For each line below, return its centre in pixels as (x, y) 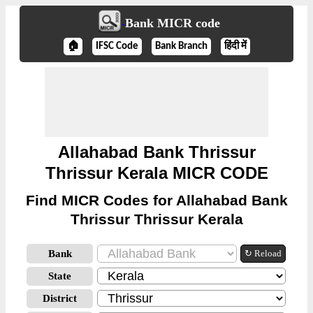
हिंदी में (235, 46)
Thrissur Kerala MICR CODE (156, 173)
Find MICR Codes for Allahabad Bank (156, 200)
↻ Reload (263, 253)
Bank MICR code (172, 23)
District (60, 298)
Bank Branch (181, 46)
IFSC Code (117, 46)
